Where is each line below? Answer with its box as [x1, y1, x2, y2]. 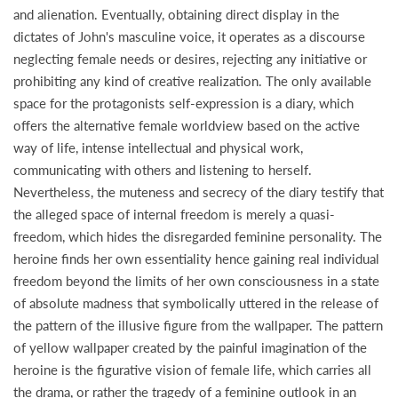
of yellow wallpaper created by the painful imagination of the [13, 339, 367, 355]
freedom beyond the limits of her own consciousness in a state [13, 273, 379, 289]
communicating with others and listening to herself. [13, 162, 312, 178]
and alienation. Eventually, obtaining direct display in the [13, 6, 339, 22]
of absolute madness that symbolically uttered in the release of [13, 295, 378, 311]
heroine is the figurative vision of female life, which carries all [13, 362, 371, 378]
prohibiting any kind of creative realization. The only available [13, 73, 371, 89]
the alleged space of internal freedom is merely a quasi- [13, 206, 335, 222]
